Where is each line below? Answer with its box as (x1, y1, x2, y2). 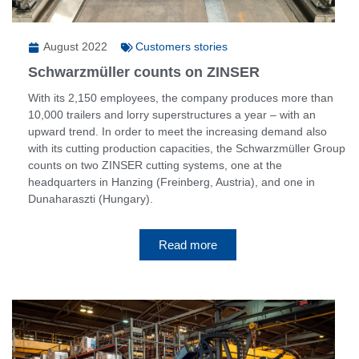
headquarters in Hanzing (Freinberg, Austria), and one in (28, 175, 315, 188)
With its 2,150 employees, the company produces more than (28, 91, 333, 104)
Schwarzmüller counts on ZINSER (28, 63, 260, 80)
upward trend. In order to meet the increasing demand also (28, 124, 327, 138)
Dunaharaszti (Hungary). (28, 192, 153, 205)
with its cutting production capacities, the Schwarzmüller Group (28, 141, 345, 155)
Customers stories (135, 39, 228, 53)
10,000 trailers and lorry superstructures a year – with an (28, 107, 316, 121)
